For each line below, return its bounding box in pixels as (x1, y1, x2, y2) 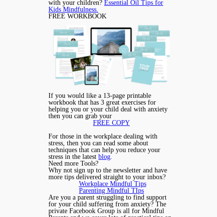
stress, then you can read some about (48, 139, 148, 147)
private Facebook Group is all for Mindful (48, 207, 164, 215)
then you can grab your (48, 112, 114, 120)
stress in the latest (48, 153, 98, 160)
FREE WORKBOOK (48, 13, 107, 20)
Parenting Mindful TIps (79, 186, 144, 194)
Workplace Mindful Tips (78, 180, 146, 187)
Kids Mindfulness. (48, 6, 98, 14)
